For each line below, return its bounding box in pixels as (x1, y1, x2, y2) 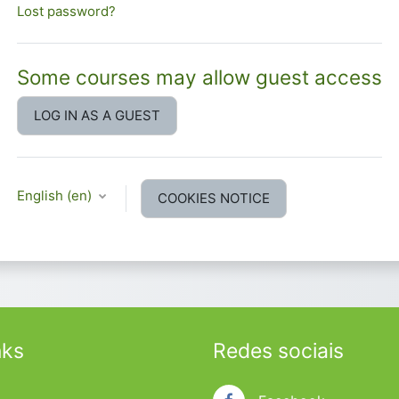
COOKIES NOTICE (158, 190, 270, 208)
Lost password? (17, 3, 116, 20)
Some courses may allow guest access (17, 65, 382, 90)
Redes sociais (213, 338, 344, 364)
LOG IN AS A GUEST (34, 107, 160, 125)
